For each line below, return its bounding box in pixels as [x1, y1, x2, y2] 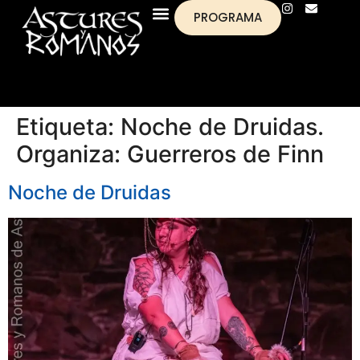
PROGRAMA [193, 9, 262, 26]
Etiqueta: [16, 112, 121, 141]
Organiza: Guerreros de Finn [16, 140, 324, 169]
